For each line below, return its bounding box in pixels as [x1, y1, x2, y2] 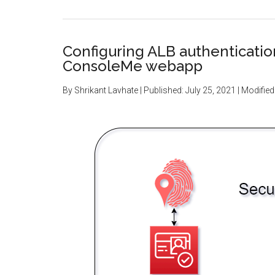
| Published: [138, 85, 185, 95]
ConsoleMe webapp [63, 57, 203, 75]
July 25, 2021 [185, 85, 236, 95]
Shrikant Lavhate [74, 85, 138, 95]
